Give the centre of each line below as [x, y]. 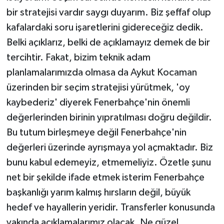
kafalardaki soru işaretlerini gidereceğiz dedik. [105, 27]
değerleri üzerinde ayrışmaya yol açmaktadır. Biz [109, 147]
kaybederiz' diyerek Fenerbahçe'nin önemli [98, 102]
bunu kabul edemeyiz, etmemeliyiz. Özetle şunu [108, 162]
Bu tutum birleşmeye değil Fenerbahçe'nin [96, 132]
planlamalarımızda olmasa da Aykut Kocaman [101, 72]
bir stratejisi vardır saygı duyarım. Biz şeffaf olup [108, 12]
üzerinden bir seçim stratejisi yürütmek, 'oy [98, 87]
